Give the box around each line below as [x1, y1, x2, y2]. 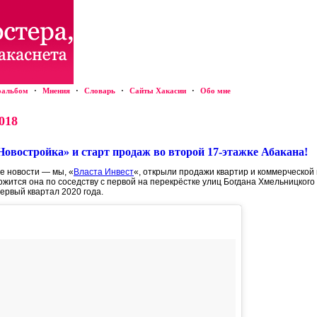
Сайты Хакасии [129, 86, 186, 95]
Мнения [42, 86, 70, 95]
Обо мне [200, 86, 231, 95]
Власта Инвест [74, 167, 134, 177]
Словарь [84, 86, 115, 95]
